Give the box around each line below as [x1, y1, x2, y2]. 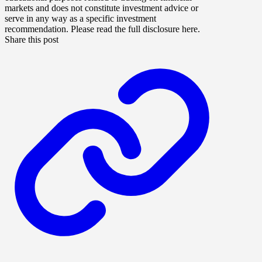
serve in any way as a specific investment [5, 13, 156, 24]
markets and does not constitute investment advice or [5, 3, 198, 13]
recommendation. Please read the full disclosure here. [5, 24, 200, 35]
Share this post [5, 35, 58, 45]
